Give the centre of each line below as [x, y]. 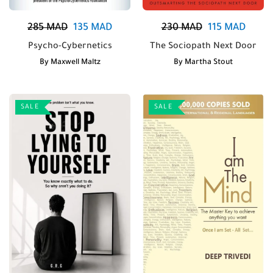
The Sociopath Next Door [203, 47]
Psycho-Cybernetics [70, 47]
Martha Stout [209, 63]
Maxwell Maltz [75, 63]
